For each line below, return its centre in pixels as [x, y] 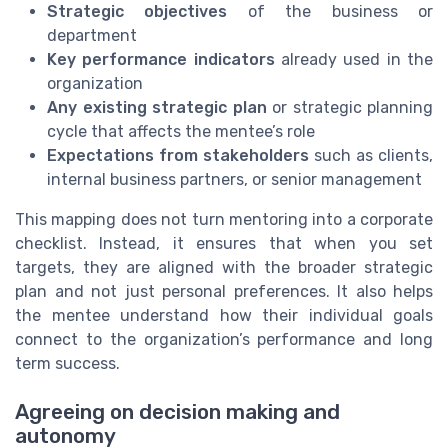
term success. [67, 363]
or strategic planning [349, 107]
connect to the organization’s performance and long [224, 339]
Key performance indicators [161, 59]
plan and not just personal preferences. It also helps [224, 291]
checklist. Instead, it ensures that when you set [224, 243]
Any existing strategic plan [157, 107]
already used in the [354, 59]
